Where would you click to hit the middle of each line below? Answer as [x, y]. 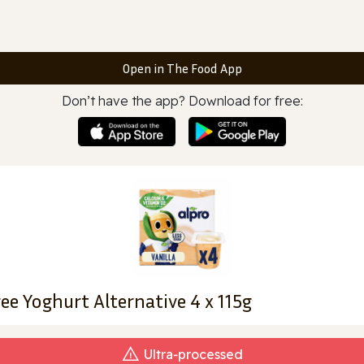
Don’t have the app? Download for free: [182, 101]
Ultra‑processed [193, 354]
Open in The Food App [182, 68]
